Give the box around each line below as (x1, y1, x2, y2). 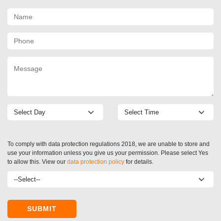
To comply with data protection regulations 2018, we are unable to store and (7, 140, 210, 147)
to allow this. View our (7, 158, 67, 165)
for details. (124, 158, 153, 165)
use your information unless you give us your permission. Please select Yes (7, 149, 208, 156)
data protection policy (67, 158, 124, 165)
